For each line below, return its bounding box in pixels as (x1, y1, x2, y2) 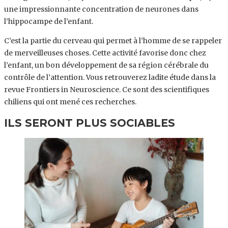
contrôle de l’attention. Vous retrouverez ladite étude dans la (4, 73, 216, 82)
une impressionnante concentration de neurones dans (4, 5, 198, 14)
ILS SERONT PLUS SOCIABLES (4, 116, 175, 129)
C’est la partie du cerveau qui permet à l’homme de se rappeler (4, 36, 222, 46)
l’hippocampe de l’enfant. (4, 17, 93, 26)
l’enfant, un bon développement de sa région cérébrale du (4, 61, 209, 70)
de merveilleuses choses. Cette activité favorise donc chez (4, 48, 206, 58)
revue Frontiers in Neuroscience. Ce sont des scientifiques (4, 85, 209, 95)
